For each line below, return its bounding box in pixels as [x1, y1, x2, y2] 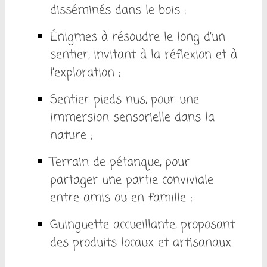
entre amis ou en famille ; [49, 189, 192, 208]
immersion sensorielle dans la [49, 108, 215, 128]
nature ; [49, 126, 92, 145]
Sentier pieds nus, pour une [49, 91, 199, 110]
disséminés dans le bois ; [49, 1, 186, 20]
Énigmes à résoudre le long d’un [49, 28, 225, 47]
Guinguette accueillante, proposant [49, 216, 235, 235]
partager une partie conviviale [49, 171, 213, 190]
